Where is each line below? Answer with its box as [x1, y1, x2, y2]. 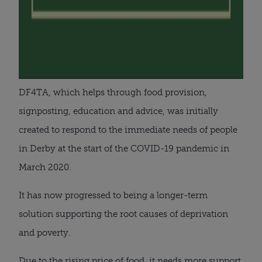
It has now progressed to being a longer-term [19, 189, 208, 201]
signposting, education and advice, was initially [19, 105, 218, 116]
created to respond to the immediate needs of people [19, 124, 237, 135]
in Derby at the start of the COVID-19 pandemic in [19, 143, 229, 154]
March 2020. [19, 161, 71, 173]
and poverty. [19, 227, 71, 238]
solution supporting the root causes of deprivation [19, 208, 228, 219]
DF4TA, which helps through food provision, [19, 87, 207, 98]
